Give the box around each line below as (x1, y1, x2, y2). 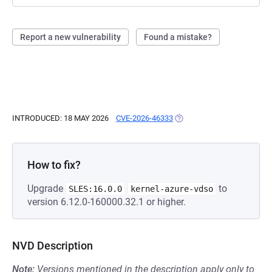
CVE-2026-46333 (116, 114, 173, 123)
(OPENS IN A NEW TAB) (173, 114, 256, 123)
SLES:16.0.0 (69, 184, 122, 194)
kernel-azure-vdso (131, 184, 213, 194)
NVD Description (12, 239, 93, 252)
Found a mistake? (144, 32, 212, 42)
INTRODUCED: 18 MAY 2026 (12, 114, 109, 123)
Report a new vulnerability (20, 32, 121, 42)
